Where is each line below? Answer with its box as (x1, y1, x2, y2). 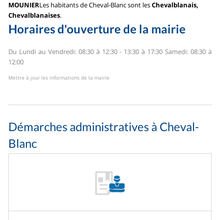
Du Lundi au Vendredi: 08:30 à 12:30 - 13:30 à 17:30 (8, 47, 163, 56)
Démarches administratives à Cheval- (8, 119, 199, 134)
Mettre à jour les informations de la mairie (8, 74, 110, 82)
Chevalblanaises (8, 10, 60, 20)
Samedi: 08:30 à (163, 47, 212, 56)
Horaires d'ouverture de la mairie (8, 21, 186, 36)
